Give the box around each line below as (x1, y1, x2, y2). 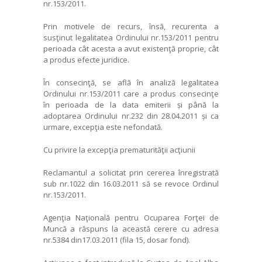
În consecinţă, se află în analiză (43, 77, 181, 88)
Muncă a (43, 223, 79, 234)
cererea (147, 167, 175, 178)
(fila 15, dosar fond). (118, 234, 190, 245)
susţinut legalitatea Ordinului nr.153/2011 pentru (43, 32, 219, 43)
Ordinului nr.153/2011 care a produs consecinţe (43, 88, 219, 99)
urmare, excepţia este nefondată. (43, 121, 163, 132)
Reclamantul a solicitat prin (43, 167, 147, 178)
